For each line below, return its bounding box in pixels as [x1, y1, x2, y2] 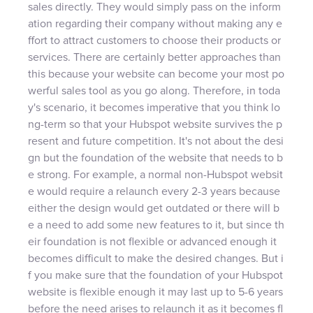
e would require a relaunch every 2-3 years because [28, 185, 280, 197]
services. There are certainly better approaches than [28, 51, 281, 63]
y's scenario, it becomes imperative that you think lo [28, 101, 280, 113]
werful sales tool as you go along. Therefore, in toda [28, 85, 280, 96]
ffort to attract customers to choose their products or [28, 34, 281, 46]
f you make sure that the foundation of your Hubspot [28, 269, 283, 281]
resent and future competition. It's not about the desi [28, 135, 284, 147]
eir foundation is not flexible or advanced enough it [28, 235, 277, 247]
